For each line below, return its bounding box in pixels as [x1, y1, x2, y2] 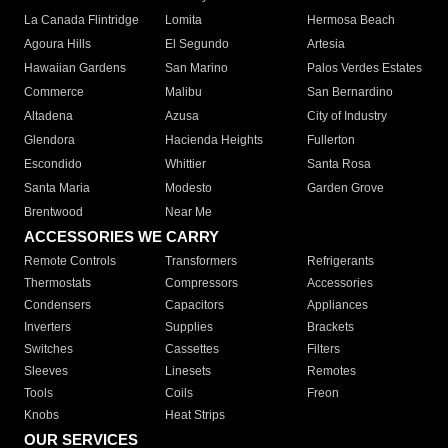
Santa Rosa [306, 157, 371, 172]
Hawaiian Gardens [24, 61, 126, 76]
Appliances [306, 298, 368, 313]
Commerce [24, 85, 84, 100]
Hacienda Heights [165, 133, 264, 148]
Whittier [165, 157, 207, 172]
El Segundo [165, 37, 230, 52]
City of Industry [306, 109, 387, 124]
